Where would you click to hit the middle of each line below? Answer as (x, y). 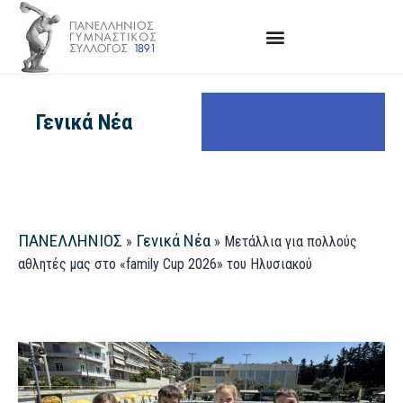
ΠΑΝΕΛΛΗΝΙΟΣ (70, 240)
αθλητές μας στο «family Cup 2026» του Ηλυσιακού (165, 264)
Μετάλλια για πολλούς (291, 241)
